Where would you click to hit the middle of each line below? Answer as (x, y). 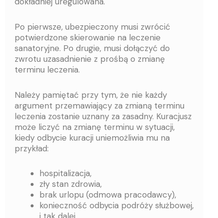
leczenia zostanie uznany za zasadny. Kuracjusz (103, 116)
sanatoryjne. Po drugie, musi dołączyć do (92, 48)
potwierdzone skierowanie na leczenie (88, 37)
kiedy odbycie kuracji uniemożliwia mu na (92, 137)
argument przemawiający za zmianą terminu (100, 105)
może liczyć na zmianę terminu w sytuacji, (95, 127)
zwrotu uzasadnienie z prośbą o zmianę (90, 59)
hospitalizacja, (65, 173)
